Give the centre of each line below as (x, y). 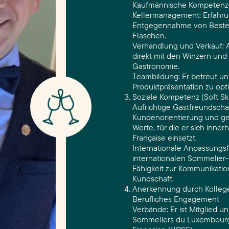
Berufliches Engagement (176, 199)
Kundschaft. (153, 178)
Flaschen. (149, 35)
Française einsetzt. (165, 138)
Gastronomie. (156, 66)
